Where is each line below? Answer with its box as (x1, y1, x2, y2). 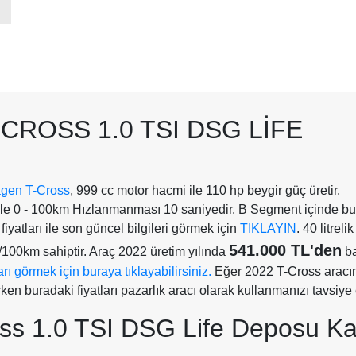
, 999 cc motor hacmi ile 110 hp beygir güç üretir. (70, 183, 340, 197)
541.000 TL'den (229, 241, 342, 259)
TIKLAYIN (240, 221, 296, 235)
